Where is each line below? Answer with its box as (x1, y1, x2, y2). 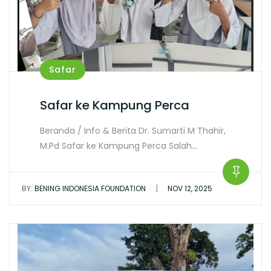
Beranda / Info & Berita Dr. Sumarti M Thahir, (40, 125, 226, 137)
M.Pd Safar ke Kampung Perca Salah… (40, 140, 197, 152)
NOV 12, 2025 (168, 183, 212, 194)
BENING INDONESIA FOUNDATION (33, 183, 146, 194)
